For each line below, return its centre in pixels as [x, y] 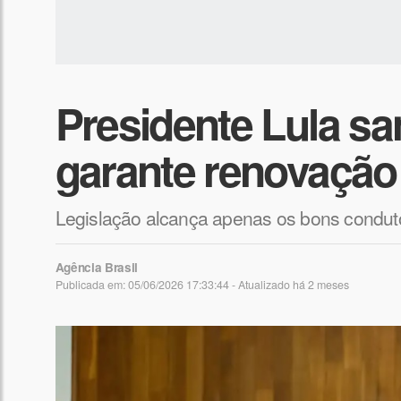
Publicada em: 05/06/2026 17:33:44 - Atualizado [174, 285]
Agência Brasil [97, 268]
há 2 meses [320, 285]
